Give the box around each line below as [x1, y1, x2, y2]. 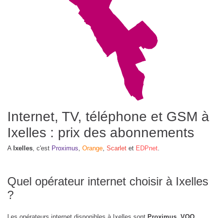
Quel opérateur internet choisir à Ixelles [7, 175, 208, 188]
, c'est [33, 145, 52, 152]
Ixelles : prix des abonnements [7, 125, 194, 141]
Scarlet [107, 145, 127, 152]
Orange [82, 145, 103, 152]
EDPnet [136, 145, 158, 152]
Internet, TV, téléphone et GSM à [7, 109, 209, 125]
